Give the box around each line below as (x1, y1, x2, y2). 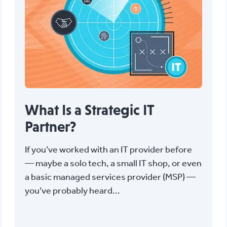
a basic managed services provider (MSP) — (24, 171, 196, 182)
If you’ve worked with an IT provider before (24, 143, 192, 155)
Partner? (24, 118, 76, 135)
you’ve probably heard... (24, 184, 120, 196)
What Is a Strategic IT (24, 101, 154, 118)
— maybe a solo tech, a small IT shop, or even (24, 157, 202, 168)
